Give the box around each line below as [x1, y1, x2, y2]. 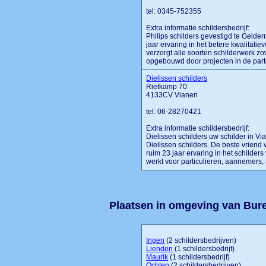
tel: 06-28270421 [146, 107, 202, 116]
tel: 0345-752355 [146, 7, 202, 15]
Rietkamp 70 [146, 83, 188, 91]
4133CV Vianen [146, 91, 198, 99]
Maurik [146, 253, 169, 261]
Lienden [146, 245, 173, 253]
